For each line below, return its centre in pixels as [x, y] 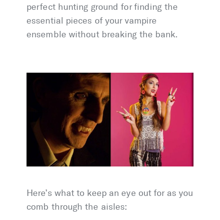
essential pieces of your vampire [92, 21]
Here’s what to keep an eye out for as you [110, 193]
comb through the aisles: [77, 207]
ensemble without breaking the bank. [102, 35]
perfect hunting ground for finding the [102, 7]
